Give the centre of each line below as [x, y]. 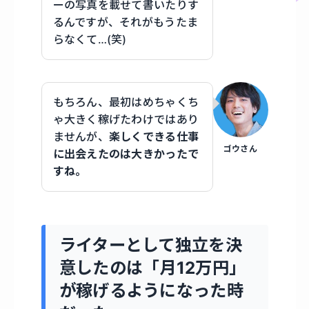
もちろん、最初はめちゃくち [126, 102]
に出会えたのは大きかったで [126, 154]
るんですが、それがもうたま [126, 22]
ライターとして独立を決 [150, 245]
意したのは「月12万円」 [152, 267]
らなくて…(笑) [90, 40]
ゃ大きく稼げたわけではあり [126, 120]
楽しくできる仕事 [154, 137]
